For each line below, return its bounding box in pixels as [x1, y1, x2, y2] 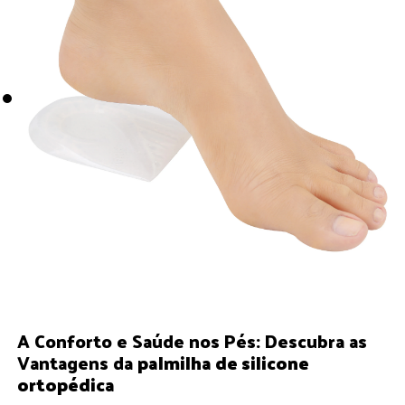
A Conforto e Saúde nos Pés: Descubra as [17, 324, 368, 357]
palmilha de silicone [137, 345, 310, 379]
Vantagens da [17, 345, 138, 379]
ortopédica [17, 367, 116, 400]
